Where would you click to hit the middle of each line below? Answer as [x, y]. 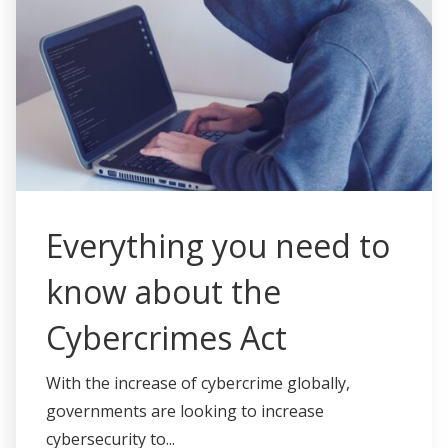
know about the [163, 292]
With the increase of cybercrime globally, [198, 383]
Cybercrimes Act [166, 338]
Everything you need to [218, 246]
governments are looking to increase [185, 411]
